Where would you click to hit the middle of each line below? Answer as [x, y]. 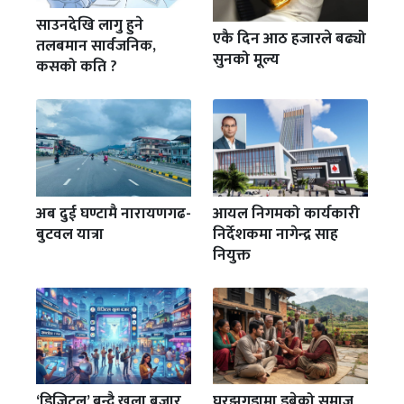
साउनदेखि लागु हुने [90, 26]
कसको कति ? [77, 67]
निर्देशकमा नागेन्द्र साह [275, 234]
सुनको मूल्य [246, 60]
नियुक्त [232, 255]
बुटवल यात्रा [70, 234]
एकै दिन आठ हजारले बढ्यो [289, 39]
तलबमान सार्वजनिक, [96, 46]
